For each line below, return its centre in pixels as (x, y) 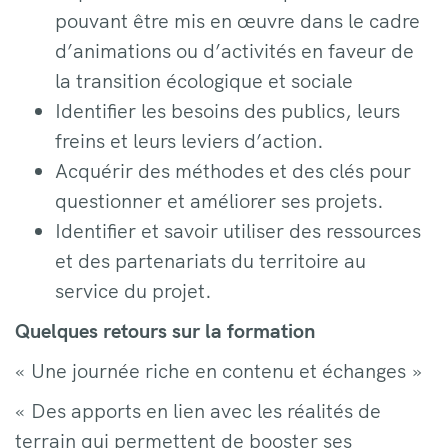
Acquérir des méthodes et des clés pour (233, 170)
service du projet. (133, 290)
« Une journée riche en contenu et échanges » (218, 370)
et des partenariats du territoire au (210, 260)
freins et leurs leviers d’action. (189, 140)
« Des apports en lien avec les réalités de (198, 410)
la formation (257, 330)
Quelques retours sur (107, 330)
